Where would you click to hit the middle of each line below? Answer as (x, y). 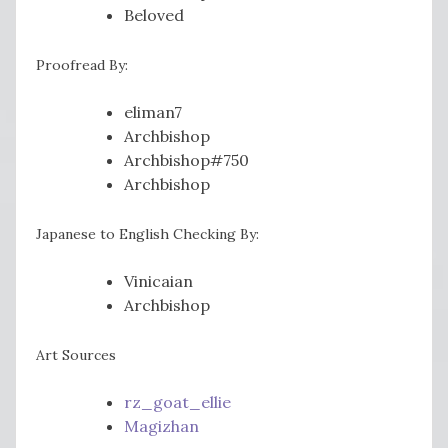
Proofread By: (82, 65)
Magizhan (161, 426)
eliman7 (153, 112)
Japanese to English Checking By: (147, 234)
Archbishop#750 (186, 160)
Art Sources (76, 355)
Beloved (154, 15)
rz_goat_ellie (177, 402)
